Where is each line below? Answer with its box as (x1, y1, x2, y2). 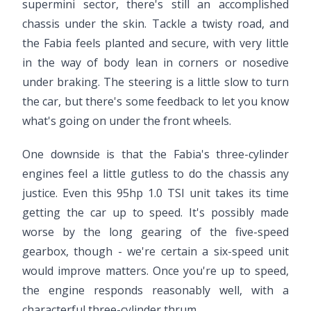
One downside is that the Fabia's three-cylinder (22, 146, 289, 162)
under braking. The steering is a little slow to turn (22, 74, 289, 90)
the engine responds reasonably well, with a (22, 283, 289, 298)
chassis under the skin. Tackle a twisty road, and (22, 16, 289, 31)
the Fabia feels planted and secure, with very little (22, 35, 289, 51)
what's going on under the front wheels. (22, 113, 231, 128)
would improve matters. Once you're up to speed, (22, 263, 289, 278)
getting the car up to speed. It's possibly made (22, 205, 289, 220)
